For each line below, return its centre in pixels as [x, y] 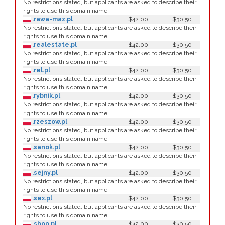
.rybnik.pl [45, 96]
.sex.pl [41, 198]
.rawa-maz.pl [52, 19]
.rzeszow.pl [49, 122]
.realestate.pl [54, 45]
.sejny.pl [44, 173]
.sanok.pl [45, 147]
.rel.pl [40, 70]
